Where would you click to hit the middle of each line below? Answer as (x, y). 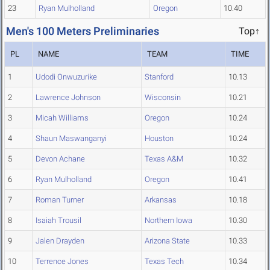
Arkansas (161, 200)
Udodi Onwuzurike (66, 77)
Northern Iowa (168, 221)
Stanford (159, 77)
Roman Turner (60, 200)
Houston (159, 139)
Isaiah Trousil (58, 221)
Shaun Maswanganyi (71, 139)
